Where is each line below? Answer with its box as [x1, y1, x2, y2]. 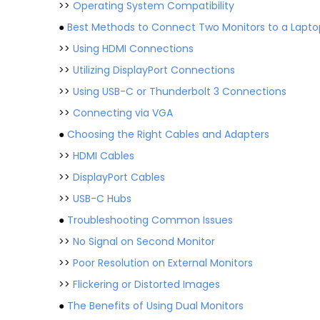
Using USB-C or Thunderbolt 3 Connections [73, 84, 286, 99]
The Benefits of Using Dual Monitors [67, 299, 244, 313]
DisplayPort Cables [73, 170, 165, 184]
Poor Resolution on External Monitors [73, 256, 253, 270]
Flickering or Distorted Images [73, 277, 220, 291]
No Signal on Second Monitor [73, 234, 215, 249]
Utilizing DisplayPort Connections [73, 63, 235, 77]
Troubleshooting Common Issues [67, 213, 233, 227]
